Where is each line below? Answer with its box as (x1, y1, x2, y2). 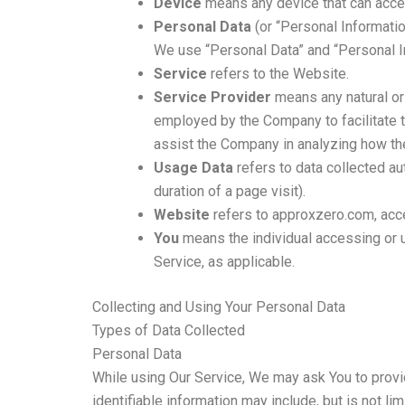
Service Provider (154, 88, 271, 106)
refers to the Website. (207, 64, 349, 82)
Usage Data (154, 158, 233, 176)
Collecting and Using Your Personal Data (92, 297, 345, 316)
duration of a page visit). (154, 182, 306, 200)
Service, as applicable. (154, 252, 295, 270)
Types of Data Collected (92, 321, 245, 339)
